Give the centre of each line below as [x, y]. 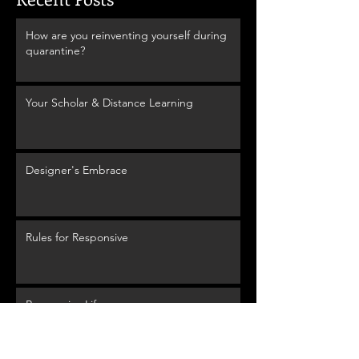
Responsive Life [64, 304]
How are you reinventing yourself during [126, 35]
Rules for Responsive [77, 237]
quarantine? [55, 50]
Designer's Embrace [77, 169]
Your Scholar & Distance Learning [109, 102]
